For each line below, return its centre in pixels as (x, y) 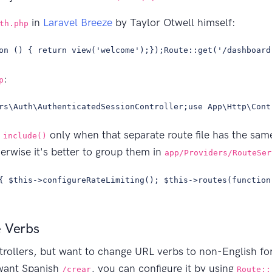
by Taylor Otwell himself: (174, 22)
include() (25, 136)
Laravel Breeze (78, 22)
